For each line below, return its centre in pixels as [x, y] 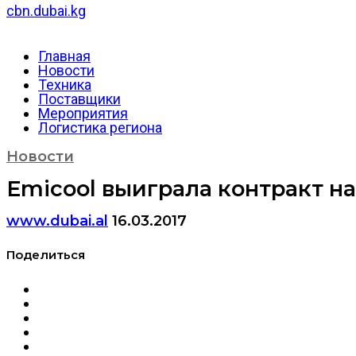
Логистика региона [100, 128]
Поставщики [79, 99]
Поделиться [46, 255]
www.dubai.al [57, 221]
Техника [65, 85]
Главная [64, 56]
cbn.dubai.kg [46, 11]
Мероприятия [83, 114]
